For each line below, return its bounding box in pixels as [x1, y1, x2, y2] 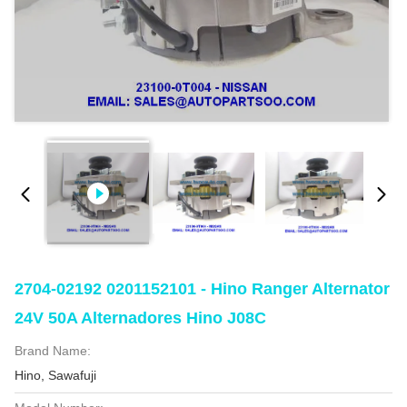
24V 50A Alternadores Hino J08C [15, 309, 266, 327]
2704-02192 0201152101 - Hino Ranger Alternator [15, 280, 390, 298]
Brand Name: [15, 343, 91, 358]
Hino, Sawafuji [15, 368, 96, 382]
